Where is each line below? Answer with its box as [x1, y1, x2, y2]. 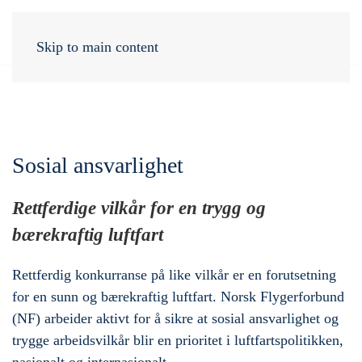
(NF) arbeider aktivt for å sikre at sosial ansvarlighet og [12, 310, 339, 326]
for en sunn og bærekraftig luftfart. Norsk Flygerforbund [12, 288, 344, 305]
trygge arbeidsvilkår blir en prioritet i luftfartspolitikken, [12, 332, 343, 348]
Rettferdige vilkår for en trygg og [12, 198, 266, 218]
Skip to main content [36, 39, 158, 55]
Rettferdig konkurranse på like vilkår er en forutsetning [12, 267, 336, 283]
